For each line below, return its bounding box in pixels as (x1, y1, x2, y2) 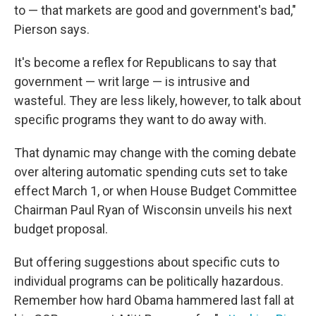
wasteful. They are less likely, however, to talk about (14, 93, 301, 108)
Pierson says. (14, 22, 90, 37)
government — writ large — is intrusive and (14, 74, 250, 89)
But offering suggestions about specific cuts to (14, 255, 279, 269)
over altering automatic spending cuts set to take (14, 164, 288, 179)
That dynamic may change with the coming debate (14, 145, 296, 160)
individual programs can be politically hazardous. (14, 274, 284, 288)
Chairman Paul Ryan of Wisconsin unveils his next (14, 202, 292, 217)
